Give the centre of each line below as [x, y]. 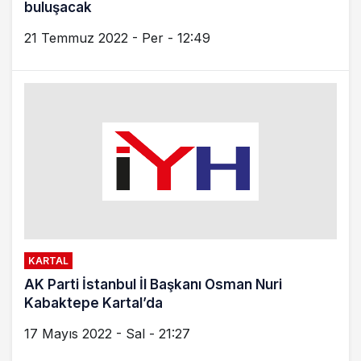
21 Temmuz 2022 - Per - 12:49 [117, 38]
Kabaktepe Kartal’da [93, 303]
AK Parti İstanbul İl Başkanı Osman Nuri [153, 284]
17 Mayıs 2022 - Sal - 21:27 [107, 334]
